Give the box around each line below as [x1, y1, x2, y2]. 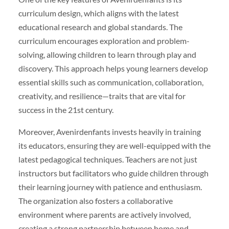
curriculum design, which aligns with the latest [18, 8, 179, 18]
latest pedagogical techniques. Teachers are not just [18, 154, 197, 165]
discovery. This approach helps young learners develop [18, 63, 208, 74]
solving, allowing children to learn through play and [18, 50, 196, 60]
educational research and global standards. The [18, 22, 182, 32]
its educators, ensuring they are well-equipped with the [18, 141, 211, 151]
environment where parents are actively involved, [18, 210, 191, 220]
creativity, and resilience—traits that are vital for [18, 91, 186, 101]
